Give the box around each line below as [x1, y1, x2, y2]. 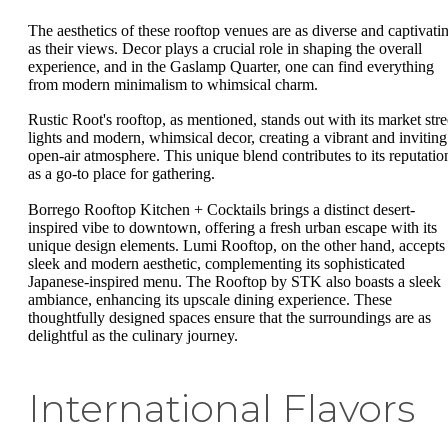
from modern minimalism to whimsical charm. [28, 75, 318, 93]
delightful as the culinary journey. [28, 326, 238, 344]
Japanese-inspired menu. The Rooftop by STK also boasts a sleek [28, 272, 441, 290]
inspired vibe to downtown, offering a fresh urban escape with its [28, 218, 437, 236]
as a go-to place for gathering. [28, 165, 215, 183]
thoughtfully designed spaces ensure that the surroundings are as [28, 308, 431, 326]
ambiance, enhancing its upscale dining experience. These [28, 290, 392, 308]
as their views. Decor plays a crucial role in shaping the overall [28, 39, 422, 57]
